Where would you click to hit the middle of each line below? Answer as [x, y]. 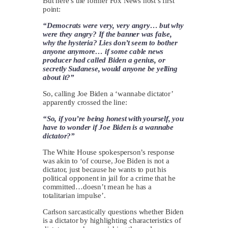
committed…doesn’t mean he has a [97, 187]
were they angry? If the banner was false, [107, 34]
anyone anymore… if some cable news [103, 51]
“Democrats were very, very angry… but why [113, 25]
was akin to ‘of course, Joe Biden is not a [106, 161]
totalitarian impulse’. [74, 195]
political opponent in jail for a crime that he [109, 178]
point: [52, 9]
